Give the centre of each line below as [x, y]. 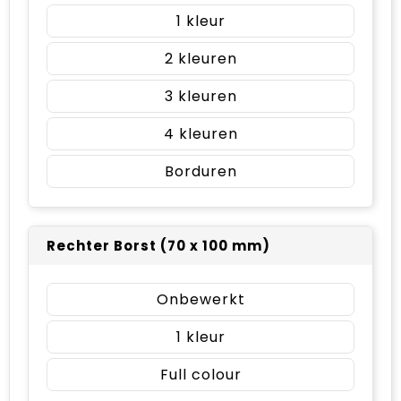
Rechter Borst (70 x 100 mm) [158, 245]
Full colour [200, 374]
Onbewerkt [200, 299]
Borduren [200, 171]
